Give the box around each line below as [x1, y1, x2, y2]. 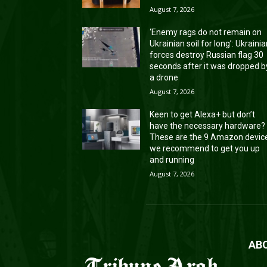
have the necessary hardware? [150, 120, 266, 131]
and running [150, 154, 195, 164]
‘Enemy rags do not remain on [150, 27, 262, 37]
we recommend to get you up [150, 143, 260, 153]
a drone [150, 72, 179, 82]
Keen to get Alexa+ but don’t [150, 109, 256, 119]
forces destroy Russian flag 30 [150, 49, 264, 60]
